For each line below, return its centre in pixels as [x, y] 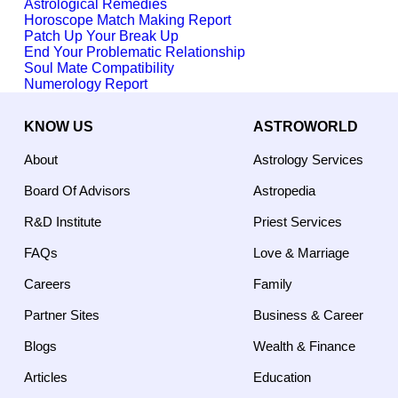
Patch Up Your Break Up [101, 36]
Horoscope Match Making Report [127, 20]
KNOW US [59, 127]
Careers [48, 283]
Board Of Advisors [77, 190]
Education [282, 377]
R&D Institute [63, 221]
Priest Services [298, 221]
